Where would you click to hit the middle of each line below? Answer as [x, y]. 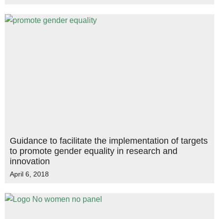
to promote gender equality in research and [94, 151]
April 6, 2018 [29, 174]
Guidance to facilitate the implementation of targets [109, 141]
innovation [30, 161]
